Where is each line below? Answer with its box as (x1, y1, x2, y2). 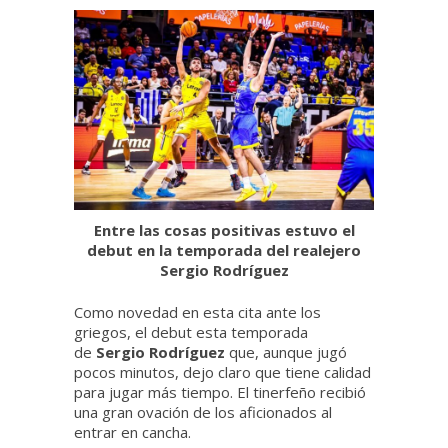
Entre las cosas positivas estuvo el (93, 220, 355, 241)
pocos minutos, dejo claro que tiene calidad (74, 362, 371, 383)
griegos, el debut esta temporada (74, 322, 308, 343)
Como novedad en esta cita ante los (74, 302, 321, 323)
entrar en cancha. (74, 422, 191, 443)
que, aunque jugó (229, 342, 347, 363)
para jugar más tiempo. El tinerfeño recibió (74, 382, 366, 403)
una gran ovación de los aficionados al (74, 402, 332, 423)
